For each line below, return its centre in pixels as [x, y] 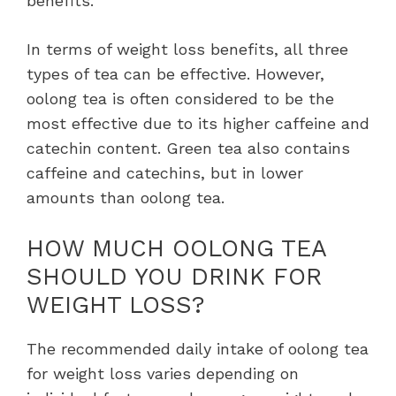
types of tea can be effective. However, [175, 73]
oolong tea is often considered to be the [180, 98]
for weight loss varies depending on [163, 373]
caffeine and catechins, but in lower [165, 172]
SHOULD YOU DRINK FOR [174, 276]
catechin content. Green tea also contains [188, 148]
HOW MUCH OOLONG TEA [176, 248]
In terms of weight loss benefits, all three [187, 49]
